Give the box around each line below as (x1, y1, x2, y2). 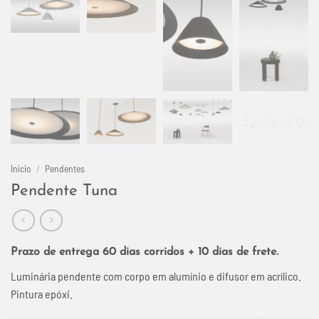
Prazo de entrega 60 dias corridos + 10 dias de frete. (11, 246, 278, 258)
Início (11, 162, 31, 175)
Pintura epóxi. (11, 287, 73, 300)
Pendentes (45, 162, 85, 175)
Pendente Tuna (11, 183, 117, 200)
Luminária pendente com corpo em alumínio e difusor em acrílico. (11, 269, 301, 283)
